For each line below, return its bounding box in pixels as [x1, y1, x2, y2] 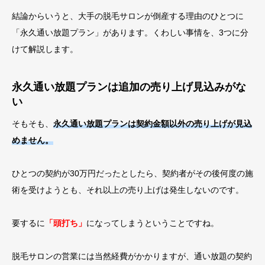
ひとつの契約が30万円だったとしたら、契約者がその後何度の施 [12, 169, 253, 178]
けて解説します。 [12, 44, 78, 54]
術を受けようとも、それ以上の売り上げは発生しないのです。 [12, 185, 244, 195]
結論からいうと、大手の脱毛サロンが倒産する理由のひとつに [12, 11, 244, 21]
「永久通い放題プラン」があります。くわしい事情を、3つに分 [12, 28, 248, 37]
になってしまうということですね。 [86, 218, 219, 228]
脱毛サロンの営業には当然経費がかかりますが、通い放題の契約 [12, 251, 252, 261]
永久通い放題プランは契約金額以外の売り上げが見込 [53, 119, 252, 128]
